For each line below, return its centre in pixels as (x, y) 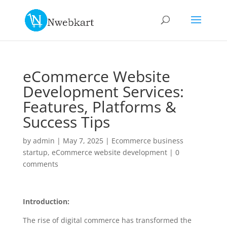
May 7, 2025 (83, 141)
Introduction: (46, 201)
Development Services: (103, 91)
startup (35, 152)
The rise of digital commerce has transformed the (107, 220)
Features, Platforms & (99, 107)
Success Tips (66, 122)
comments (40, 164)
